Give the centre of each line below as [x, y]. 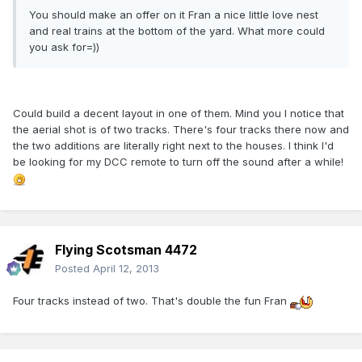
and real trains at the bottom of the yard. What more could [177, 31]
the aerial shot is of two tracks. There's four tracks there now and [181, 130]
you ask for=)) [64, 47]
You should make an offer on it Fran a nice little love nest [174, 15]
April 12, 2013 [126, 269]
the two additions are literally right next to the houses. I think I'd [173, 146]
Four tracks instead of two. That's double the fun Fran [152, 301]
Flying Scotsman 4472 [126, 250]
